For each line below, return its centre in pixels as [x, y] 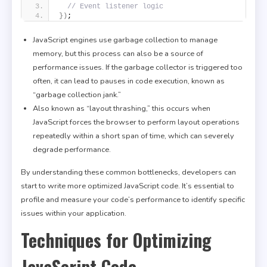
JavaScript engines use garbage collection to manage [125, 40]
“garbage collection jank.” [77, 94]
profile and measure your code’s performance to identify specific [133, 199]
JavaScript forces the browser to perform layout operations [136, 122]
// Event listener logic [115, 6]
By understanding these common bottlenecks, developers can [128, 172]
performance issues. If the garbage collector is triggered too [138, 67]
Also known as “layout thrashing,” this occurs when [122, 108]
